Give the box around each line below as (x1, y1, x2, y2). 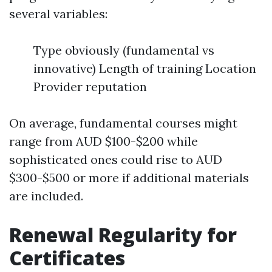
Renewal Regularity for (9, 222, 237, 248)
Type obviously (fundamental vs (33, 42, 214, 58)
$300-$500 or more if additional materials (9, 170, 249, 185)
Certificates (9, 245, 125, 271)
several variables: (9, 6, 107, 21)
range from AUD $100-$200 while (9, 134, 198, 149)
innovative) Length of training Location (33, 61, 256, 76)
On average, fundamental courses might (9, 115, 237, 131)
